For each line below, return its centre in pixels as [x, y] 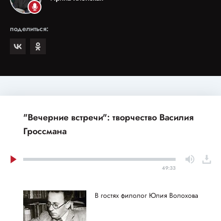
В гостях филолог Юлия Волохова [147, 195]
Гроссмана [45, 131]
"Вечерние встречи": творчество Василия [108, 117]
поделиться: [29, 29]
